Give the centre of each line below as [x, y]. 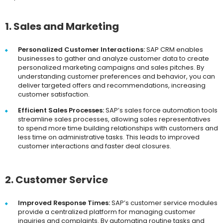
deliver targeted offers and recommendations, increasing [112, 86]
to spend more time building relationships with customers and [118, 128]
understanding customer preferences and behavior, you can [116, 77]
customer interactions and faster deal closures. [95, 146]
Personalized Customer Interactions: [81, 50]
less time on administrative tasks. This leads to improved [109, 137]
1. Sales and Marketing [62, 27]
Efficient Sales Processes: [61, 111]
